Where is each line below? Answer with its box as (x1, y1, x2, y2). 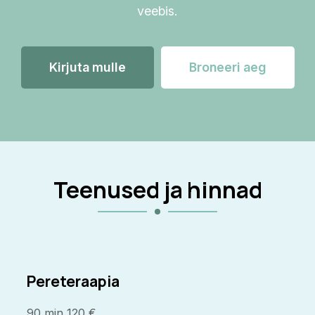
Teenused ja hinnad (53, 174, 262, 206)
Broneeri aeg (188, 60, 266, 75)
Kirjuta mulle (49, 60, 126, 75)
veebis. (137, 4, 178, 19)
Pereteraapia (27, 271, 120, 292)
